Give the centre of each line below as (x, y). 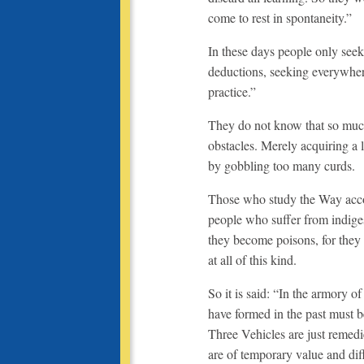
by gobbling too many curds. (282, 165)
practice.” (232, 91)
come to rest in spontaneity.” (280, 17)
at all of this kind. (252, 259)
